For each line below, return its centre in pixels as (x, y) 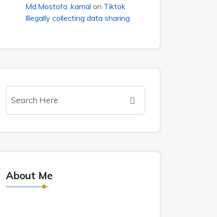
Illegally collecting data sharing (77, 18)
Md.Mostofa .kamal (58, 6)
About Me (29, 175)
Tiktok (115, 6)
